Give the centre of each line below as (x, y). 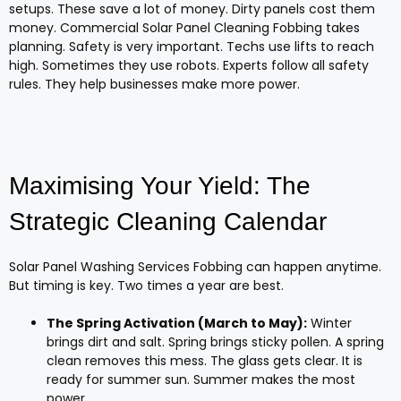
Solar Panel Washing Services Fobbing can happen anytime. (195, 266)
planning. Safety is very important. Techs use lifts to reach (192, 46)
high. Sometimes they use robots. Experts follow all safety (189, 65)
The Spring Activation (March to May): (177, 323)
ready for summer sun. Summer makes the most (201, 379)
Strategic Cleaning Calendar (168, 221)
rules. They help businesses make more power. (154, 84)
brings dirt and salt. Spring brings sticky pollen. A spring (215, 341)
